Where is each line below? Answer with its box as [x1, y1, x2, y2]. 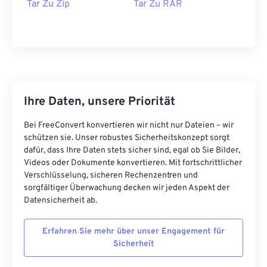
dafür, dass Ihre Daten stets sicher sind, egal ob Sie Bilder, [24, 145, 240, 156]
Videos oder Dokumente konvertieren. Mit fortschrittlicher [24, 158, 242, 169]
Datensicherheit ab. [24, 195, 97, 206]
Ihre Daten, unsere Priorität [24, 94, 175, 110]
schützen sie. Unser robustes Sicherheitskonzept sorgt [24, 133, 229, 144]
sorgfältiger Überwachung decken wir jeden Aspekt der [24, 183, 229, 194]
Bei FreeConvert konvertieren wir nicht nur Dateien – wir [24, 120, 234, 131]
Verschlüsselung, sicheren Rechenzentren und [24, 170, 198, 181]
